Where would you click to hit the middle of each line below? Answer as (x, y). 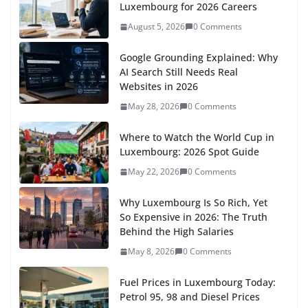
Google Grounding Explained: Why (199, 58)
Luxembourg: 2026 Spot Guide (189, 152)
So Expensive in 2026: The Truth (194, 217)
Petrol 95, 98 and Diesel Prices (190, 297)
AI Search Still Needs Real (179, 72)
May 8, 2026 (151, 252)
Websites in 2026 (159, 87)
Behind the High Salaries (177, 232)
